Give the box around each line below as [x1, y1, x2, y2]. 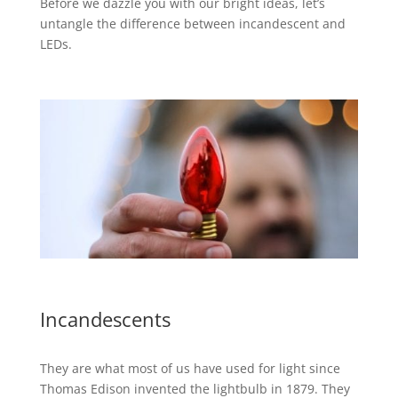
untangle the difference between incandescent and [39, 15, 346, 33]
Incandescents [39, 306, 171, 333]
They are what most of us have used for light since [39, 360, 340, 378]
